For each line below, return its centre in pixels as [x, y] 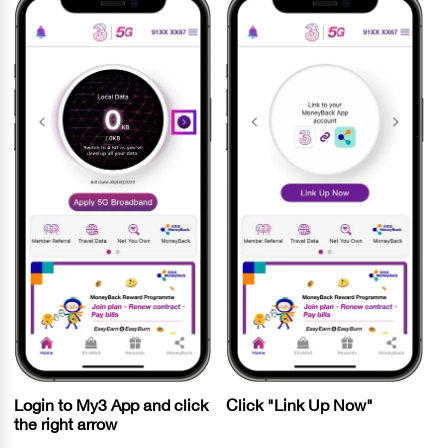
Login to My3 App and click [111, 405]
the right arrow [65, 424]
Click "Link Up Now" [299, 405]
